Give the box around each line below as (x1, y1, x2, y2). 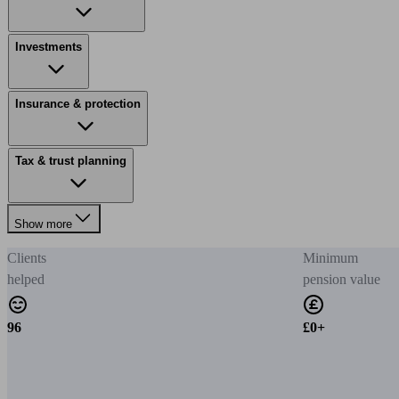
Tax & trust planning (15, 154, 126, 167)
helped (7, 272, 45, 287)
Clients (7, 250, 46, 265)
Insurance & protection (15, 97, 141, 110)
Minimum (303, 250, 358, 265)
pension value (303, 272, 380, 287)
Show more (14, 217, 72, 231)
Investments (15, 40, 82, 53)
